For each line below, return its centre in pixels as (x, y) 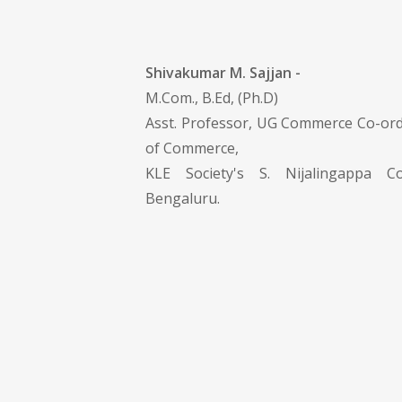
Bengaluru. (183, 198)
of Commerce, (192, 148)
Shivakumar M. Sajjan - (223, 72)
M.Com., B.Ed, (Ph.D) (212, 97)
